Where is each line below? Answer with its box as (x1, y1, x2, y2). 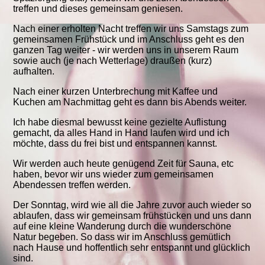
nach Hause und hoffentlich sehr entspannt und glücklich (13, 243, 251, 253)
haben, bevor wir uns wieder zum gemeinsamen (13, 169, 214, 180)
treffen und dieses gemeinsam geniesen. (13, 4, 183, 14)
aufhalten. (13, 66, 55, 77)
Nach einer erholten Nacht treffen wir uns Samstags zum (13, 24, 249, 34)
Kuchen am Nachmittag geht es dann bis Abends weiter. (13, 97, 250, 108)
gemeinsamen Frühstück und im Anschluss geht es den (13, 34, 245, 45)
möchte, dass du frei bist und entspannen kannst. (13, 138, 218, 149)
